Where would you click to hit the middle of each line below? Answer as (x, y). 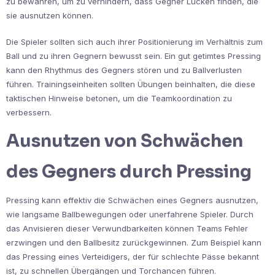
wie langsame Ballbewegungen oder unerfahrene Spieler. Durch (130, 215)
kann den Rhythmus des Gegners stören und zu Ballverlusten (124, 70)
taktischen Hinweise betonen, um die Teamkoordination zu (119, 99)
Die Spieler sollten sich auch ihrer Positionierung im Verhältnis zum (134, 42)
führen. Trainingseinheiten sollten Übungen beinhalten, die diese (131, 84)
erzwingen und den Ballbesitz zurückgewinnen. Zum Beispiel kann (134, 243)
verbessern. (29, 113)
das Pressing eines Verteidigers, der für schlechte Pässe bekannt (133, 257)
